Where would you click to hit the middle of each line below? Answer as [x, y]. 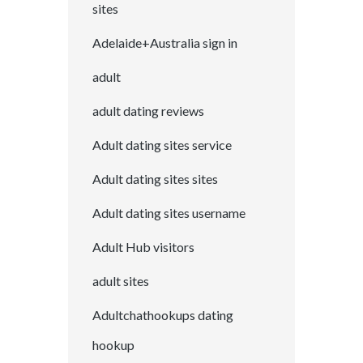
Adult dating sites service [162, 145]
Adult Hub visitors [143, 247]
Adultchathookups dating [163, 315]
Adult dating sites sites [155, 179]
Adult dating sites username [169, 213]
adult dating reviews [148, 111]
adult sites [121, 281]
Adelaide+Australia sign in [165, 43]
